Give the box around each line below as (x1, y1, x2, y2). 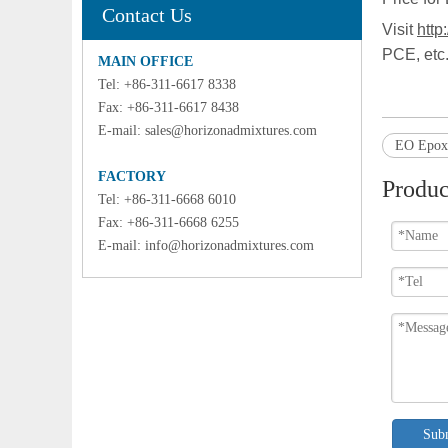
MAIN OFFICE (98, 54, 193, 69)
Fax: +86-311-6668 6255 (98, 215, 239, 230)
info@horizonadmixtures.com (145, 238, 314, 253)
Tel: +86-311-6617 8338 (98, 77, 236, 92)
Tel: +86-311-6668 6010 (98, 192, 236, 207)
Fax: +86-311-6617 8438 (98, 100, 239, 115)
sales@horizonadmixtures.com (145, 123, 317, 138)
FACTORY (98, 169, 166, 184)
